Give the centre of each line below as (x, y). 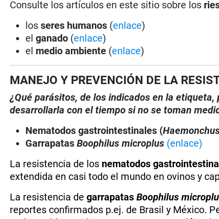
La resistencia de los (56, 164)
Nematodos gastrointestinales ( (94, 130)
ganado (52, 38)
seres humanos (74, 25)
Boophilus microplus (122, 143)
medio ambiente (72, 51)
